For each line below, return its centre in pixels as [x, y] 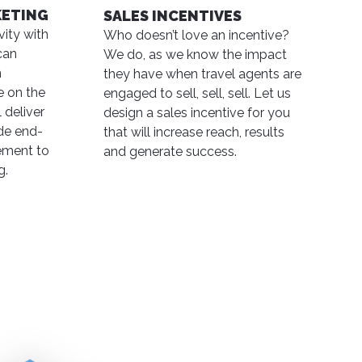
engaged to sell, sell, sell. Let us [197, 93]
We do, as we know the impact [195, 55]
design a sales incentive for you [196, 113]
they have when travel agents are [202, 74]
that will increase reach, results [194, 132]
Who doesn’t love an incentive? [196, 35]
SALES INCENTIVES [172, 16]
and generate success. [170, 152]
